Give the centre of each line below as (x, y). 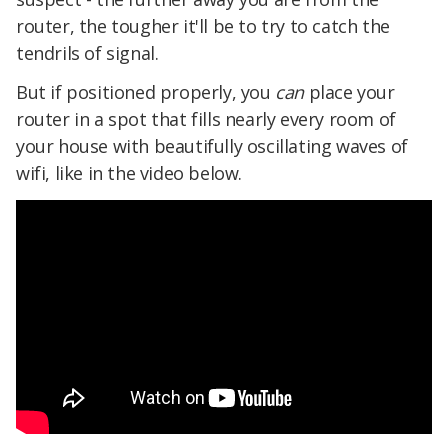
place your (351, 92)
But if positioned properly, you (146, 92)
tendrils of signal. (87, 52)
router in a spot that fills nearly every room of (206, 119)
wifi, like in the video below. (129, 173)
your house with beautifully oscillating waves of (212, 146)
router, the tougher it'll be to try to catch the (203, 25)
